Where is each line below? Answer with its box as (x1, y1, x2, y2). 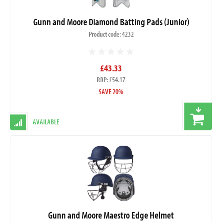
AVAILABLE (33, 116, 59, 126)
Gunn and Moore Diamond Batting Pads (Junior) (33, 15, 189, 28)
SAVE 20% (99, 86, 123, 96)
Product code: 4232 (88, 29, 134, 39)
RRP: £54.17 (97, 74, 125, 84)
